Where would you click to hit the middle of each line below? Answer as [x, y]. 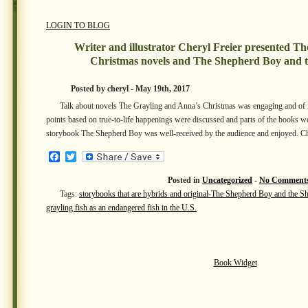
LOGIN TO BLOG [78, 25]
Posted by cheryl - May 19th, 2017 [130, 89]
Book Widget [235, 263]
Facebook [81, 156]
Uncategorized [227, 180]
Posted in [185, 180]
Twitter [92, 156]
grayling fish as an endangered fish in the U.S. [121, 208]
